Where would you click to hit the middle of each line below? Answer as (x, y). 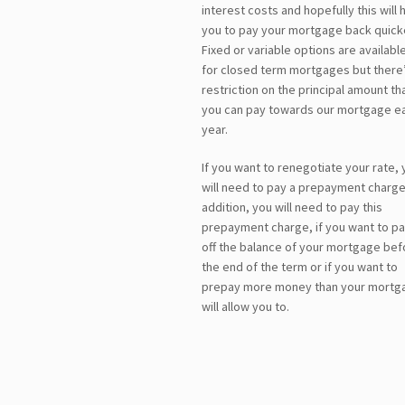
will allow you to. (245, 306)
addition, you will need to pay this (292, 207)
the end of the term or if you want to (299, 266)
